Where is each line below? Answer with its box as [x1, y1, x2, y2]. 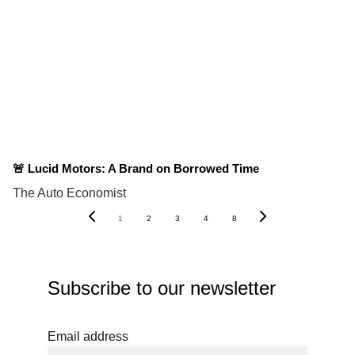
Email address [48, 329, 128, 343]
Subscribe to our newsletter [48, 277, 276, 299]
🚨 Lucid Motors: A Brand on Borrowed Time [13, 161, 259, 175]
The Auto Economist [13, 185, 126, 200]
